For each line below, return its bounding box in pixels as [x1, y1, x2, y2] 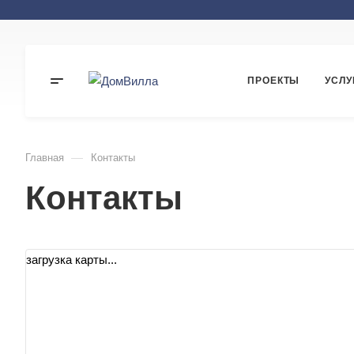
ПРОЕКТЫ [247, 75, 300, 86]
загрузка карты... [26, 253, 117, 266]
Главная [25, 152, 64, 164]
